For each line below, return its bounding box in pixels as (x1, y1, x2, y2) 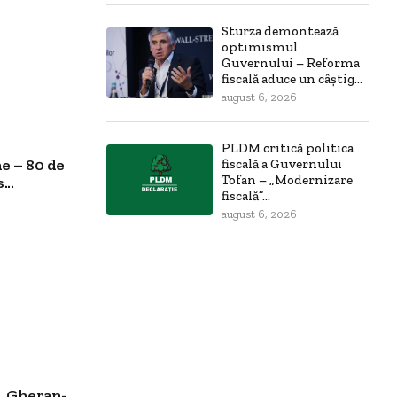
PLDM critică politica (222, 139, 354, 156)
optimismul (222, 38, 298, 55)
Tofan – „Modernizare (222, 171, 353, 188)
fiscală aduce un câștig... (222, 70, 362, 87)
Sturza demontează (222, 22, 339, 39)
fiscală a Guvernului (222, 155, 342, 172)
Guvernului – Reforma (222, 54, 360, 71)
